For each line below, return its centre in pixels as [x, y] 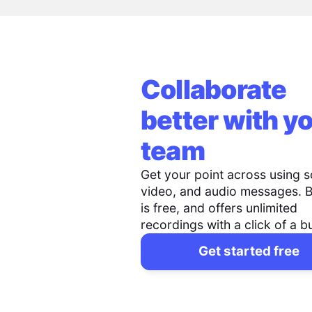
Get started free [249, 251]
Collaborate [213, 89]
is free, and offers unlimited [219, 208]
